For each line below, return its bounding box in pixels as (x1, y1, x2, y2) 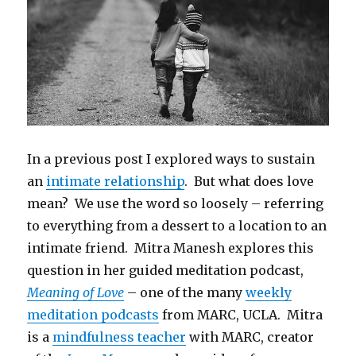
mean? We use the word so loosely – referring (27, 195, 324, 212)
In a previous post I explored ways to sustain (27, 151, 315, 168)
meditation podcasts (27, 307, 160, 323)
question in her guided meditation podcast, (27, 262, 304, 279)
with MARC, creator (186, 329, 315, 346)
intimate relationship (46, 173, 185, 190)
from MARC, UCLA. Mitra (159, 307, 323, 323)
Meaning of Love (27, 284, 125, 301)
